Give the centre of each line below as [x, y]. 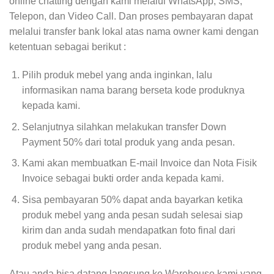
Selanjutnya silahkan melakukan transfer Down [124, 127]
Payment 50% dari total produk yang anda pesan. [128, 142]
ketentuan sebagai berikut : [68, 47]
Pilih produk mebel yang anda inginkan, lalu [117, 75]
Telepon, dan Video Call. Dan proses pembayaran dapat [131, 17]
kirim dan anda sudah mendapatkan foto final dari [128, 230]
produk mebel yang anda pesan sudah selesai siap [132, 215]
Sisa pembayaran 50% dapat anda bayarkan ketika [132, 199]
